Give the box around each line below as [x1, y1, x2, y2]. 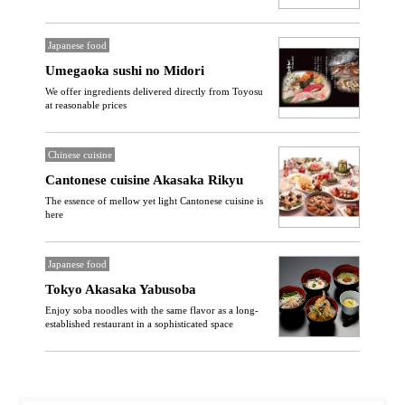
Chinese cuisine [48, 149, 112, 160]
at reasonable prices [45, 99, 127, 110]
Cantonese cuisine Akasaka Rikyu [45, 173, 243, 187]
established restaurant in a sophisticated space [45, 318, 233, 329]
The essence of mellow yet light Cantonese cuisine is [45, 195, 263, 206]
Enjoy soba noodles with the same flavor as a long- [45, 305, 259, 316]
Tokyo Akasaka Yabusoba [45, 282, 196, 297]
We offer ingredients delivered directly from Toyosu [45, 86, 263, 97]
